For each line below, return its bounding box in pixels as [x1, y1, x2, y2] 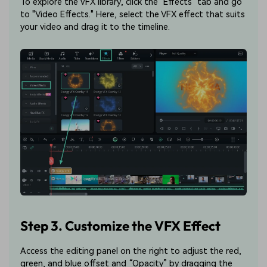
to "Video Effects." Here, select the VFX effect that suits [20, 10, 246, 20]
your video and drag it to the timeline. [20, 22, 170, 33]
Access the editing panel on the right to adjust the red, [20, 246, 242, 257]
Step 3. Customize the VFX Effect [20, 217, 221, 234]
